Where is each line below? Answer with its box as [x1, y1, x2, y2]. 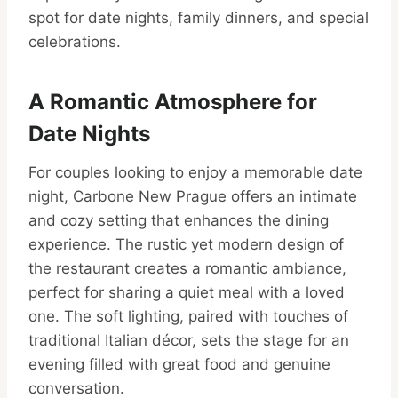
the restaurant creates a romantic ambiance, [28, 259, 346, 278]
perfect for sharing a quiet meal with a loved [28, 283, 345, 302]
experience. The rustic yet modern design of [28, 235, 344, 254]
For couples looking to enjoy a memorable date [28, 163, 362, 182]
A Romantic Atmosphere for [28, 89, 317, 115]
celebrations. [28, 33, 121, 52]
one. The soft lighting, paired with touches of [28, 307, 348, 326]
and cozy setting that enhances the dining [28, 211, 329, 230]
